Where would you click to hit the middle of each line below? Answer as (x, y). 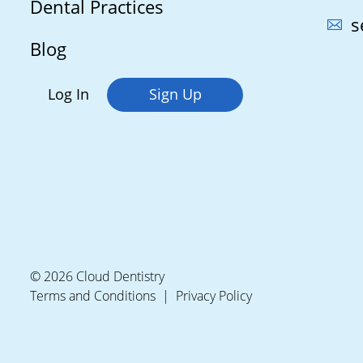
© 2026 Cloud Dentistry (97, 276)
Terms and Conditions (93, 295)
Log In (68, 94)
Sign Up (175, 94)
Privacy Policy (214, 295)
